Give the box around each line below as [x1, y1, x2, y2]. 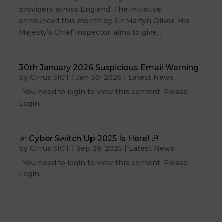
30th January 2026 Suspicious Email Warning [19, 62, 199, 72]
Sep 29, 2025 [76, 143, 123, 153]
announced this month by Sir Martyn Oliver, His [19, 16, 190, 25]
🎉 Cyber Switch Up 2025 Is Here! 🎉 [19, 133, 160, 143]
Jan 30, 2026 [76, 72, 122, 82]
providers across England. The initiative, [19, 4, 163, 14]
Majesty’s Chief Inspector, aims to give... [19, 27, 162, 37]
